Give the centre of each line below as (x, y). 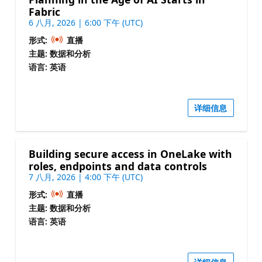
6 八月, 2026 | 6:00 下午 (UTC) (85, 23)
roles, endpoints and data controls (118, 166)
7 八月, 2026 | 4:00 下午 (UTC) (85, 177)
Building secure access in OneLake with (130, 154)
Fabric (44, 12)
